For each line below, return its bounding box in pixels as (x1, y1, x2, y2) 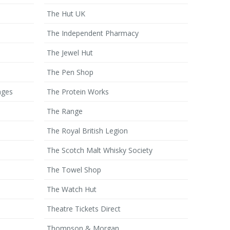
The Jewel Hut (47, 48, 93, 57)
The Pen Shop (47, 67, 93, 77)
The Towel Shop (47, 165, 101, 175)
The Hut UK (47, 9, 85, 18)
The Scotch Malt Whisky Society (47, 145, 152, 155)
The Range (47, 106, 83, 116)
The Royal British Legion (47, 126, 128, 136)
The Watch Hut (47, 184, 97, 194)
